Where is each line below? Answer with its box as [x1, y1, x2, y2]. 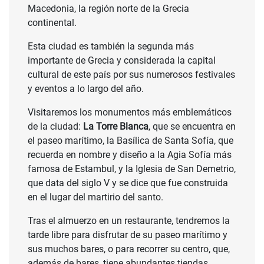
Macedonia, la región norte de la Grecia [28, 3, 189, 15]
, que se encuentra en [148, 121, 236, 133]
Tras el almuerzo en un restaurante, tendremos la [28, 215, 230, 227]
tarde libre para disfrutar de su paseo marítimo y [28, 229, 227, 241]
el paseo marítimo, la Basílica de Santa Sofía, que [28, 135, 233, 147]
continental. [28, 17, 77, 29]
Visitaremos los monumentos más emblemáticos [28, 107, 232, 118]
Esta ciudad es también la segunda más [28, 41, 194, 52]
